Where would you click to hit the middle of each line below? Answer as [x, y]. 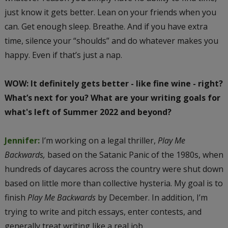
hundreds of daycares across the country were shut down [114, 169]
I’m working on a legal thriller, [99, 140]
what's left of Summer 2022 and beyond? [88, 112]
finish [16, 197]
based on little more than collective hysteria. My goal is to [113, 183]
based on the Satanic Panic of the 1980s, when [135, 154]
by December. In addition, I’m [152, 197]
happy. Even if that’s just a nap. [63, 55]
